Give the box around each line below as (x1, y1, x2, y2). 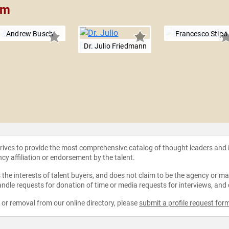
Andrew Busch (6, 30, 53, 38)
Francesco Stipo (175, 30, 227, 38)
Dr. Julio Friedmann (84, 42, 147, 51)
